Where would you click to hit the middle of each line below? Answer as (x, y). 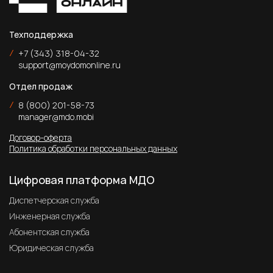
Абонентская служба (49, 232)
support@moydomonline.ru (69, 65)
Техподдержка (41, 34)
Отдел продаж (41, 86)
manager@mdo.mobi (56, 116)
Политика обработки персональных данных (93, 148)
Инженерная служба (50, 216)
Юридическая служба (51, 247)
